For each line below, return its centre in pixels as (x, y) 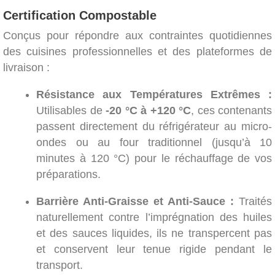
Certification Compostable (80, 15)
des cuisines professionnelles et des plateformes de (137, 51)
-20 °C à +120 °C (148, 110)
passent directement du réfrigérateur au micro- (154, 126)
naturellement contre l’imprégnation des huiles (154, 217)
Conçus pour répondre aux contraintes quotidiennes (137, 35)
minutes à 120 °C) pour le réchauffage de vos (154, 158)
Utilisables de (71, 110)
